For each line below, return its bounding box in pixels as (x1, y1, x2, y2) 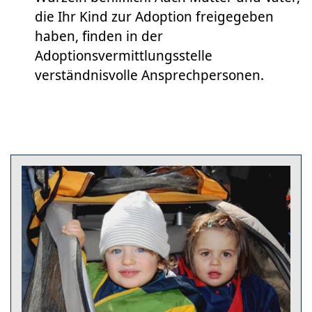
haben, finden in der (35, 26, 163, 45)
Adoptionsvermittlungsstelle (35, 46, 212, 65)
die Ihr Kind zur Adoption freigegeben (35, 7, 274, 26)
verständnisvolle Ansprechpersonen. (35, 65, 264, 84)
